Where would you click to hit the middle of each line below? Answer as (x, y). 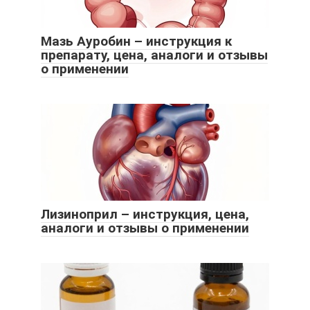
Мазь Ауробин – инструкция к (136, 41)
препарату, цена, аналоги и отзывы (154, 55)
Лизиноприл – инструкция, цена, (145, 214)
